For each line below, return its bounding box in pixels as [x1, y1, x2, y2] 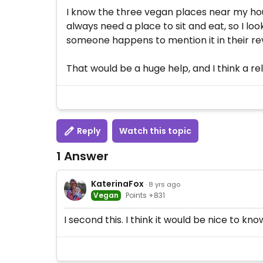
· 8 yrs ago [146, 179, 181, 189]
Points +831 [126, 190, 166, 200]
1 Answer [56, 148, 109, 164]
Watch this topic [119, 125, 191, 137]
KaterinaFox [91, 177, 144, 190]
